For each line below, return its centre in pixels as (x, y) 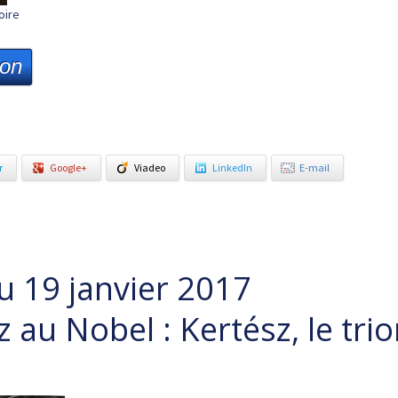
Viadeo (150, 167)
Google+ (68, 167)
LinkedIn (232, 167)
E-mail (314, 167)
